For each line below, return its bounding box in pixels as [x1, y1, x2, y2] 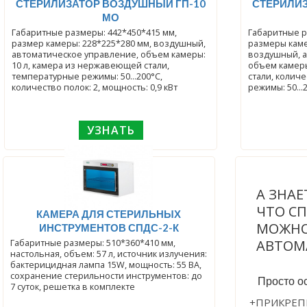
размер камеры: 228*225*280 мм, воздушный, [12, 37, 206, 49]
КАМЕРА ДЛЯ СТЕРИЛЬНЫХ [36, 207, 182, 220]
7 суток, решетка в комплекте [10, 280, 135, 293]
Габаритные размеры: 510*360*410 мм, [10, 236, 175, 249]
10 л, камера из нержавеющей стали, [12, 59, 170, 71]
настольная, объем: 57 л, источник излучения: [10, 247, 207, 260]
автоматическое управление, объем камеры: [12, 48, 206, 60]
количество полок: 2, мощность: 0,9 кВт [12, 81, 178, 93]
